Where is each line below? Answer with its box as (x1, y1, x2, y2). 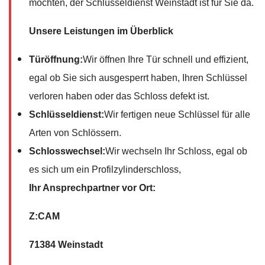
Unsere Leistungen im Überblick (29, 25, 173, 36)
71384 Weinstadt (29, 239, 103, 250)
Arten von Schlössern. (29, 127, 121, 138)
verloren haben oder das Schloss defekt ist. (29, 91, 209, 101)
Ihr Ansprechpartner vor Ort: (29, 182, 156, 193)
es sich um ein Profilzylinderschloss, (29, 164, 181, 174)
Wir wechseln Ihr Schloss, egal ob (105, 146, 247, 156)
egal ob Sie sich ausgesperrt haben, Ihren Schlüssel (29, 72, 247, 83)
